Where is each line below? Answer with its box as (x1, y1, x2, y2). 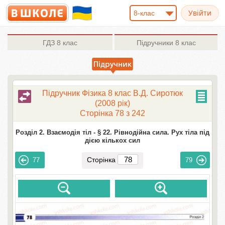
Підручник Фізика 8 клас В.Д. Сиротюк (42, 89, 183, 97)
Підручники (136, 39, 173, 47)
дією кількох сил (85, 137, 140, 144)
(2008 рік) (95, 99, 130, 107)
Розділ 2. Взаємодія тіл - (16, 129, 95, 136)
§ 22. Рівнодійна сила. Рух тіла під (97, 129, 209, 136)
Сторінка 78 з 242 (80, 109, 145, 118)
